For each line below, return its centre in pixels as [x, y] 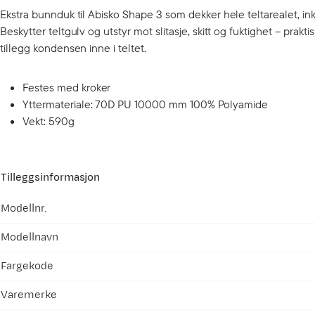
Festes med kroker [67, 87]
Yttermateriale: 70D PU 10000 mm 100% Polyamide [145, 104]
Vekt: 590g [49, 121]
